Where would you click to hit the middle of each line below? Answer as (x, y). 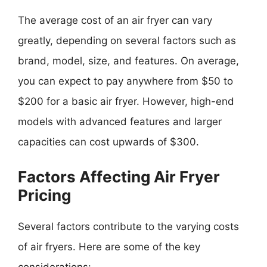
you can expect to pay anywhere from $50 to (125, 81)
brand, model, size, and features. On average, (128, 61)
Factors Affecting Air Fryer (119, 176)
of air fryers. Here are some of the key (109, 246)
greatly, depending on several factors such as (127, 41)
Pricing (44, 195)
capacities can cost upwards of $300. (108, 142)
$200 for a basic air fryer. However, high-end (126, 101)
